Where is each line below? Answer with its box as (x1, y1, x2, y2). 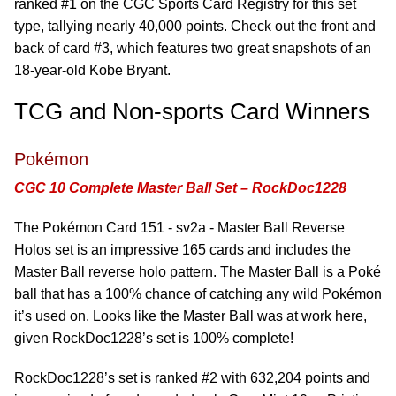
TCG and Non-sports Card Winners (14, 98, 369, 125)
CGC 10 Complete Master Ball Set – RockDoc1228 (14, 180, 346, 195)
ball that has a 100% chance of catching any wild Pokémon (14, 286, 382, 301)
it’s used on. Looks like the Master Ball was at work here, (14, 308, 367, 324)
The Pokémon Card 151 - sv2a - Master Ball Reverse (14, 220, 345, 235)
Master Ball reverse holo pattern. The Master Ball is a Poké (14, 264, 381, 279)
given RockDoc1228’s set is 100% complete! (14, 331, 293, 346)
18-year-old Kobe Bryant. (14, 63, 171, 78)
